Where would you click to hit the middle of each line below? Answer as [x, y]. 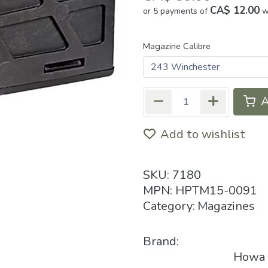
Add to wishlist [203, 134]
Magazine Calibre [177, 46]
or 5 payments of [176, 11]
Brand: [161, 241]
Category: [169, 206]
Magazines [226, 206]
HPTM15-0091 [216, 190]
